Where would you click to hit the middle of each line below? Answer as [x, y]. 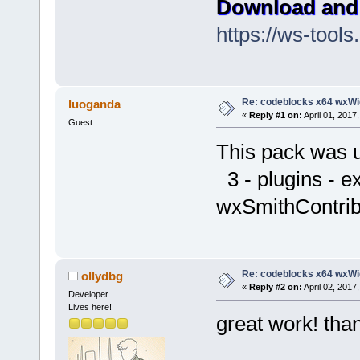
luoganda [95, 104]
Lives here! [90, 307]
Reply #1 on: [275, 115]
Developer [88, 295]
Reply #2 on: [275, 287]
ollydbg [102, 276]
